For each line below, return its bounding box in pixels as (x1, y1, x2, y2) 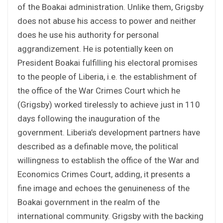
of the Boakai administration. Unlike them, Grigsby (17, 1, 204, 12)
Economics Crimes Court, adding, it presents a (17, 169, 190, 179)
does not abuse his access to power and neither (17, 15, 196, 26)
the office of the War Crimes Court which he (17, 85, 180, 96)
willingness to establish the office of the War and (17, 155, 199, 165)
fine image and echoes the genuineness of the (17, 183, 190, 193)
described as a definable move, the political (17, 141, 178, 151)
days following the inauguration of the (17, 113, 160, 123)
